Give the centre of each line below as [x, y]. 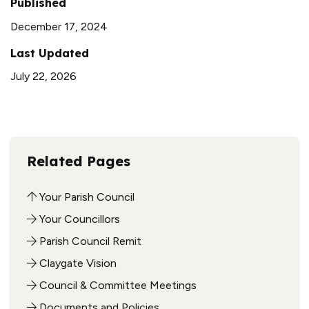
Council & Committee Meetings [117, 286]
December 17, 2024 [59, 26]
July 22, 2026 [43, 77]
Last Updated [50, 53]
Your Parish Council [86, 197]
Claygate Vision [77, 263]
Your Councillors [78, 219]
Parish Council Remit [89, 241]
